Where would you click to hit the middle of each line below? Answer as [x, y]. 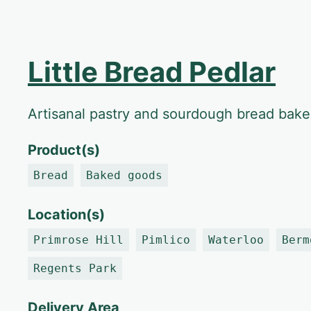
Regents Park [75, 268]
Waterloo [236, 240]
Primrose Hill [78, 240]
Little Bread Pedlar [152, 72]
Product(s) [64, 150]
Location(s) [66, 215]
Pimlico [166, 240]
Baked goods [124, 175]
